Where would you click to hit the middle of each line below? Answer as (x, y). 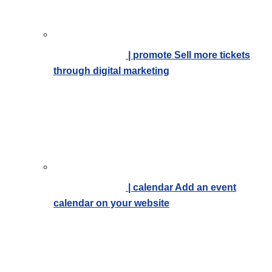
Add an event (206, 187)
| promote (150, 55)
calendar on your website (111, 203)
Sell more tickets (212, 55)
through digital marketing (111, 71)
